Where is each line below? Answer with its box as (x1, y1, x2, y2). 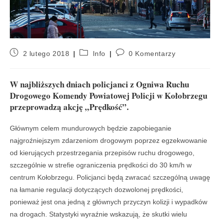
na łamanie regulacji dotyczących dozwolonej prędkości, (10, 186, 183, 194)
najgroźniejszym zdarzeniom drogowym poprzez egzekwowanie (10, 137, 207, 145)
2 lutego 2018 (23, 50, 70, 58)
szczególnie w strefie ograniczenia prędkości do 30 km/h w (10, 161, 192, 169)
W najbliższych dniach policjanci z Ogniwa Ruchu (10, 78, 189, 91)
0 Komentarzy (129, 50, 176, 58)
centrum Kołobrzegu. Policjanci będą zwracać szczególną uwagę (10, 173, 210, 182)
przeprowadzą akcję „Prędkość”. (10, 101, 129, 113)
